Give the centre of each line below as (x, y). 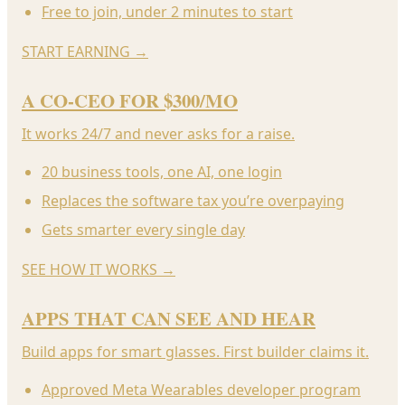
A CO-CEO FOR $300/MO (130, 100)
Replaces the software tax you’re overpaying (193, 200)
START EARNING (76, 51)
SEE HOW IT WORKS (89, 269)
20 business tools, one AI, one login (162, 171)
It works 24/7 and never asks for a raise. (158, 133)
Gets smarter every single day (143, 229)
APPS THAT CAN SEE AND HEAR (169, 318)
